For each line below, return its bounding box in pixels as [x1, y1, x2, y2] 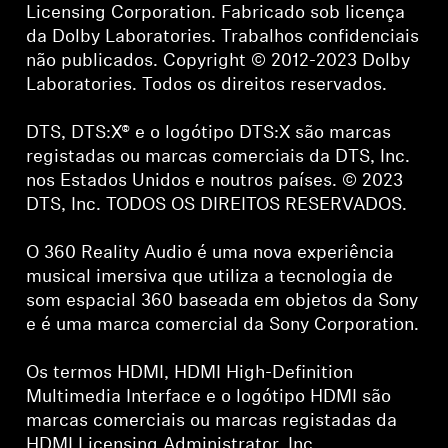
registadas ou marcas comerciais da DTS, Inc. [26, 147, 411, 167]
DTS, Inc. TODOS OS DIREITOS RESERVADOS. [26, 195, 408, 215]
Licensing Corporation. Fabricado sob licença [26, 3, 406, 23]
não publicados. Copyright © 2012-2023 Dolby [26, 51, 411, 71]
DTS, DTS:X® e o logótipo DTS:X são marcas [26, 123, 392, 143]
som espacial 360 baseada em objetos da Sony [26, 291, 419, 311]
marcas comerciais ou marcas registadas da [26, 411, 398, 431]
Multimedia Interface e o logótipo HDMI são [26, 387, 392, 407]
